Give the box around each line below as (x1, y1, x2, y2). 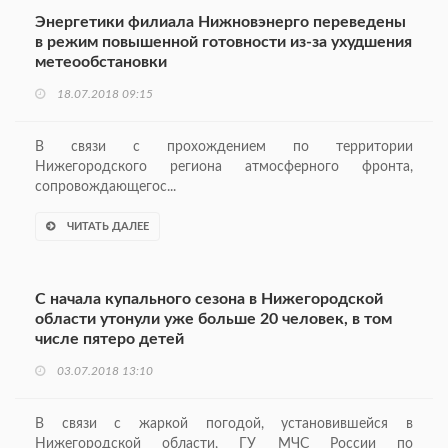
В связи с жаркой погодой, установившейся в (35, 417, 413, 432)
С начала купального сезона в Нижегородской (35, 291, 383, 308)
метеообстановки (35, 54, 167, 71)
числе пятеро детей (35, 331, 184, 348)
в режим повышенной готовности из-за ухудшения (35, 34, 412, 51)
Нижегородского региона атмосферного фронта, (35, 160, 413, 175)
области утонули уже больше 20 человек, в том (35, 311, 392, 328)
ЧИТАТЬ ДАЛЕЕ (64, 221, 149, 233)
